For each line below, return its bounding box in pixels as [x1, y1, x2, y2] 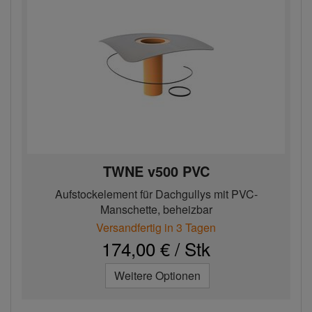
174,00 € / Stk [102, 235, 210, 261]
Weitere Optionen [114, 267, 201, 283]
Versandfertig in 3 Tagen [96, 219, 216, 235]
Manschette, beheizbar [100, 201, 212, 217]
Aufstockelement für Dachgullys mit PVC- [54, 186, 258, 202]
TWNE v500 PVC [102, 161, 210, 181]
